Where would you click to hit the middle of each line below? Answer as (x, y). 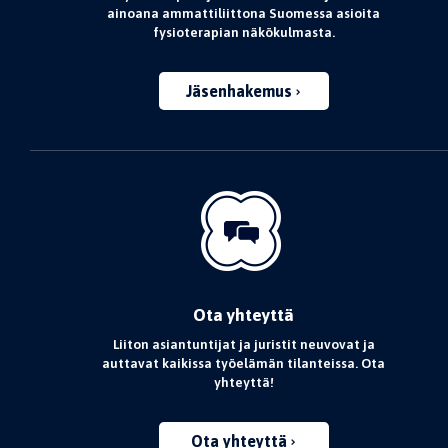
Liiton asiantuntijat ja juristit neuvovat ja (243, 344)
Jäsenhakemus (241, 91)
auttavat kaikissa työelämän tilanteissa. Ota (244, 363)
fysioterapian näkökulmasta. (243, 32)
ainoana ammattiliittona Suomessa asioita (244, 13)
